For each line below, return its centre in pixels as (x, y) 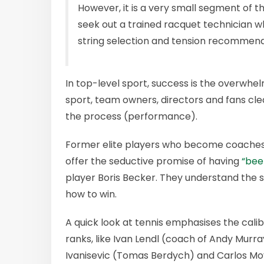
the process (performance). (131, 116)
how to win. (91, 194)
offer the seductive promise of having (154, 161)
